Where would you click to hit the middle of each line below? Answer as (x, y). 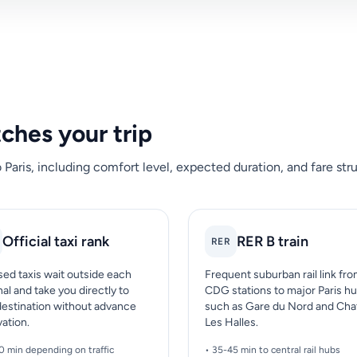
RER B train (272, 242)
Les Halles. (231, 323)
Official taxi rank (56, 242)
